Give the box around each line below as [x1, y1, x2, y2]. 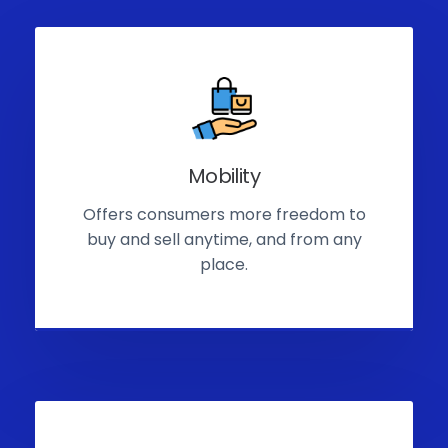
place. [200, 253, 248, 277]
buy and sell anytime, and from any [86, 228, 362, 252]
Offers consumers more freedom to [82, 203, 366, 227]
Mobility [187, 162, 261, 191]
